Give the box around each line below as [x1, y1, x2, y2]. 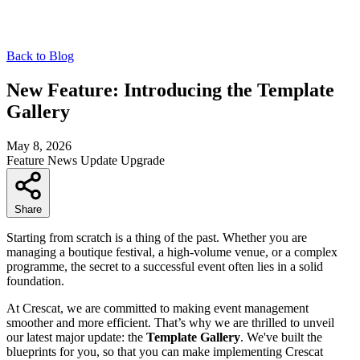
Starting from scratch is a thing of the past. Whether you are [6, 230, 307, 244]
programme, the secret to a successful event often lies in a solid [6, 259, 323, 273]
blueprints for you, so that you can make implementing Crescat [6, 344, 323, 358]
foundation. [6, 273, 64, 288]
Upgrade [121, 153, 165, 167]
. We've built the [240, 329, 322, 344]
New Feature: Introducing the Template [6, 79, 334, 100]
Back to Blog [6, 49, 74, 63]
